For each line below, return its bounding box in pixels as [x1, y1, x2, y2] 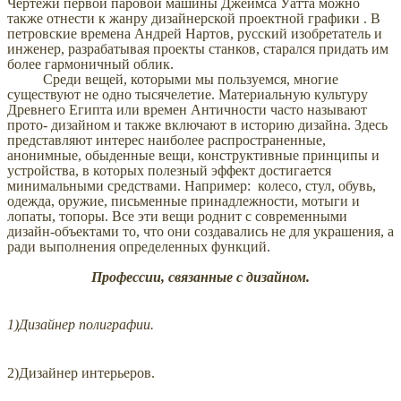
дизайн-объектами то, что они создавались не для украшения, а [7, 224, 394, 240]
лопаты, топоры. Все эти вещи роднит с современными [7, 209, 347, 225]
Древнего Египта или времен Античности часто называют [7, 102, 367, 118]
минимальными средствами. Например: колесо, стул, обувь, [7, 178, 376, 194]
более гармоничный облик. [7, 56, 174, 73]
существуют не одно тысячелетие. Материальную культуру [7, 87, 368, 103]
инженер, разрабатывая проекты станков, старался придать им [7, 41, 388, 57]
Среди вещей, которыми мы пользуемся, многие [7, 72, 338, 88]
